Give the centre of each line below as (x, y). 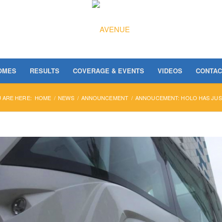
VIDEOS (170, 71)
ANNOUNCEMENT (105, 98)
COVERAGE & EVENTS (109, 71)
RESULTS (45, 71)
